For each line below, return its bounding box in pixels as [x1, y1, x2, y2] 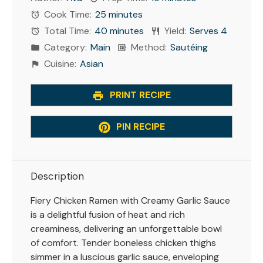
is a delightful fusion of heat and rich [31, 208, 185, 221]
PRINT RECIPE [107, 88, 171, 101]
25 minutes [95, 8, 143, 21]
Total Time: [42, 24, 92, 37]
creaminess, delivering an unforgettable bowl [31, 222, 222, 235]
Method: [129, 41, 167, 53]
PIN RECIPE [113, 120, 165, 133]
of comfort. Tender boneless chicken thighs [31, 237, 216, 249]
